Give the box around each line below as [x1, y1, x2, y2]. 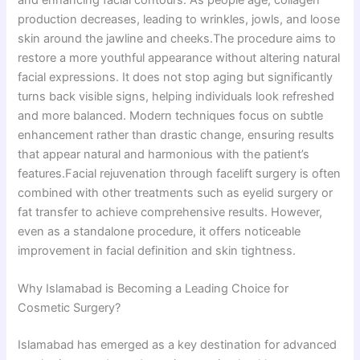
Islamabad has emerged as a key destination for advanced [18, 337, 337, 353]
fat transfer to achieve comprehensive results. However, [18, 205, 323, 220]
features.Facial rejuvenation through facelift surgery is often [18, 166, 342, 182]
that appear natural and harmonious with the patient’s [18, 147, 310, 162]
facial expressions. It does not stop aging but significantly [18, 70, 333, 85]
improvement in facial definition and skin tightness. [18, 243, 297, 259]
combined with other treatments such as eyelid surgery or [18, 186, 333, 201]
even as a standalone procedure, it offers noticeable [18, 224, 301, 239]
